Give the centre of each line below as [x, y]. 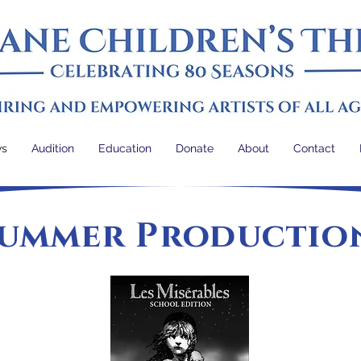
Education [125, 148]
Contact [314, 148]
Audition [53, 148]
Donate [195, 148]
